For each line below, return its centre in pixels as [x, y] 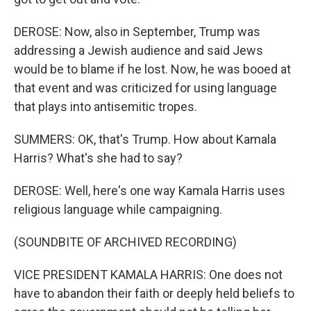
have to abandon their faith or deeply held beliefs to [154, 293]
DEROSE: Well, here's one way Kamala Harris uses [150, 191]
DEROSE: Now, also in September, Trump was [137, 32]
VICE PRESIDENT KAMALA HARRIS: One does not [148, 275]
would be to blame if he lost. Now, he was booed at [152, 69]
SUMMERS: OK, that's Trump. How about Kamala [145, 139]
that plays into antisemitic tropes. [106, 107]
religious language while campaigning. [118, 209]
